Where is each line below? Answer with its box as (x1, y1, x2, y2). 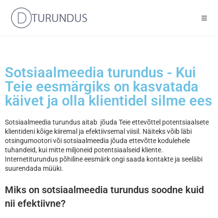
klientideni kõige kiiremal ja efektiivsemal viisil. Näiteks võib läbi (5, 127, 192, 135)
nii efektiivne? (5, 198, 66, 209)
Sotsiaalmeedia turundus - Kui (5, 64, 196, 81)
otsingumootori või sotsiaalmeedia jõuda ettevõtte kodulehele (5, 137, 190, 145)
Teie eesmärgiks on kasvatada (5, 78, 199, 95)
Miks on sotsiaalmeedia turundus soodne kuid (5, 184, 204, 196)
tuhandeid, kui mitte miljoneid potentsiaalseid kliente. (5, 146, 163, 154)
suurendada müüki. (5, 164, 63, 172)
